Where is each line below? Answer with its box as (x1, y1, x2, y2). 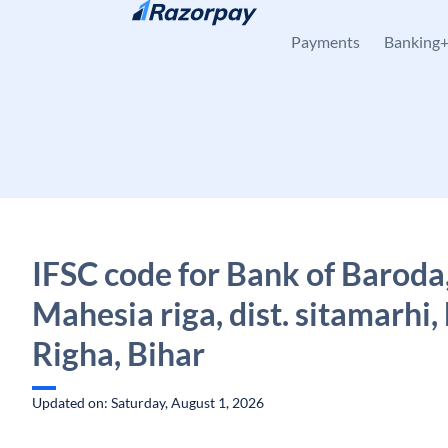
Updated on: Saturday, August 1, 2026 (32, 394, 264, 411)
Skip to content (48, 17, 143, 34)
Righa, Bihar (32, 334, 205, 373)
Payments (291, 32, 360, 51)
